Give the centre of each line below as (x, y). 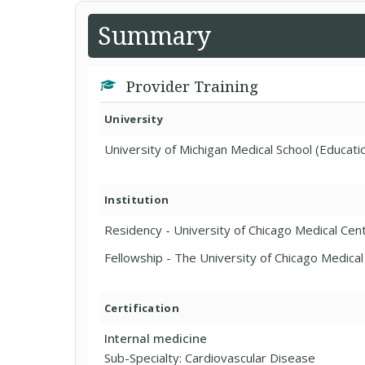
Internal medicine (156, 338)
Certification (142, 308)
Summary (154, 35)
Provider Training (190, 86)
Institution (137, 200)
